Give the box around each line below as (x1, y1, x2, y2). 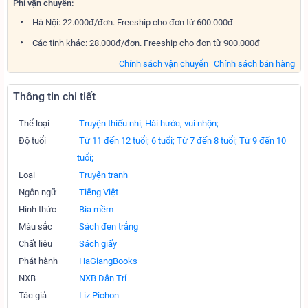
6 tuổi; (151, 135, 175, 146)
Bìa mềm (79, 204, 113, 214)
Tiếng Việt (79, 187, 118, 197)
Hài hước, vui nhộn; (145, 118, 219, 129)
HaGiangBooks (79, 256, 137, 266)
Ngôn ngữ (19, 187, 56, 197)
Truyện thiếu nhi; (79, 118, 143, 129)
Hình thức (19, 204, 56, 214)
